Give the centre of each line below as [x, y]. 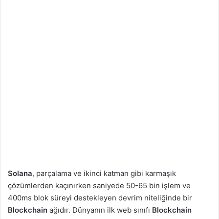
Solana [20, 174]
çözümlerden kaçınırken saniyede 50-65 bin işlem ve [99, 186]
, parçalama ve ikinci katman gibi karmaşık [104, 174]
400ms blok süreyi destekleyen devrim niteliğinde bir [100, 198]
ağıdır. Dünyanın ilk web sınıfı [101, 210]
